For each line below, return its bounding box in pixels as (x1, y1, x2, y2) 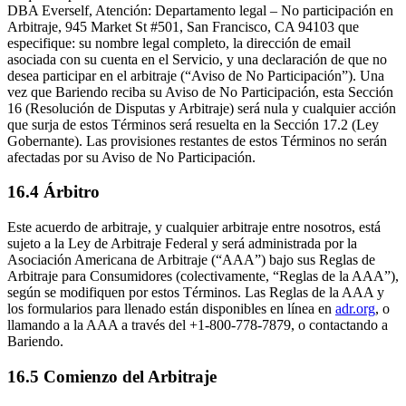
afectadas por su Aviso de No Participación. (7, 149, 256, 165)
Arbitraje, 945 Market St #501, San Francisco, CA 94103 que (7, 18, 359, 34)
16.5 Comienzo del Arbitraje (7, 366, 217, 386)
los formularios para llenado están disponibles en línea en (7, 301, 335, 317)
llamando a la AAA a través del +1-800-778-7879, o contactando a (7, 317, 388, 333)
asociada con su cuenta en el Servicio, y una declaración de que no (7, 51, 387, 67)
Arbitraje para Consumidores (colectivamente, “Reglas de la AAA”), (7, 268, 399, 285)
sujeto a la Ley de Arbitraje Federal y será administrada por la (7, 236, 357, 252)
